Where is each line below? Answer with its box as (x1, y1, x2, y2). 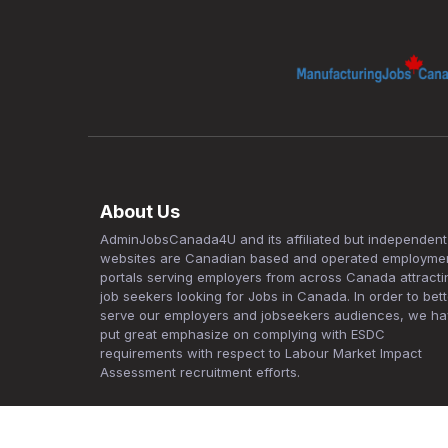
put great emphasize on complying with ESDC (100, 325, 385, 342)
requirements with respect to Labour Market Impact (100, 344, 422, 361)
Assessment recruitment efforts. (100, 363, 300, 380)
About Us (100, 200, 180, 222)
